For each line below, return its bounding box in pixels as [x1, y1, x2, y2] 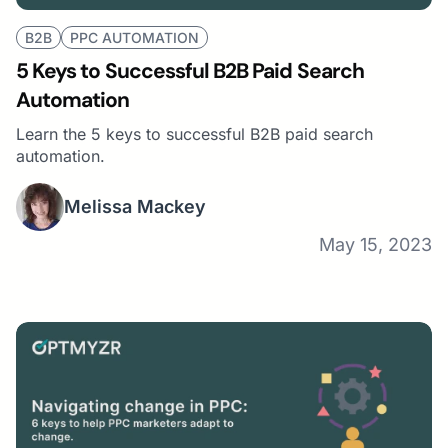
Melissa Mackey [64, 196, 206, 218]
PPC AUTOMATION [70, 28, 199, 46]
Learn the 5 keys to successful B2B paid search [16, 123, 373, 144]
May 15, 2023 [319, 233, 432, 255]
